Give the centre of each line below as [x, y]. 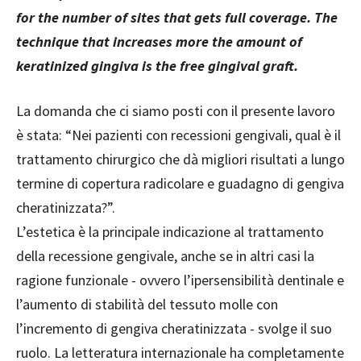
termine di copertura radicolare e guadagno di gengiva [180, 184]
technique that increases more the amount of [159, 42]
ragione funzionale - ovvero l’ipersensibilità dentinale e [180, 280]
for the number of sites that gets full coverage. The [177, 18]
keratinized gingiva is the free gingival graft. [157, 66]
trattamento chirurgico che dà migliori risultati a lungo [180, 160]
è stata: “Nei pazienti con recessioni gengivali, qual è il [178, 135]
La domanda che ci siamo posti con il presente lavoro [176, 111]
